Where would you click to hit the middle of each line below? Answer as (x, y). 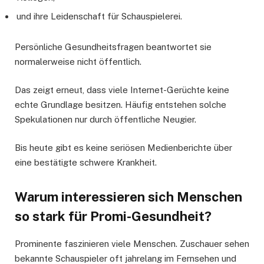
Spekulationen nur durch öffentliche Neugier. (105, 119)
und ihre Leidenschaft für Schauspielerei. (99, 16)
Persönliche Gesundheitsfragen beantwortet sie (113, 47)
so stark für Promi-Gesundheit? (113, 217)
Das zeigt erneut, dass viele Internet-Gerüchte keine (122, 90)
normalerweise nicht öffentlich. (78, 61)
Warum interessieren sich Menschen (128, 197)
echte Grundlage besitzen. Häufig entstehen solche (121, 104)
